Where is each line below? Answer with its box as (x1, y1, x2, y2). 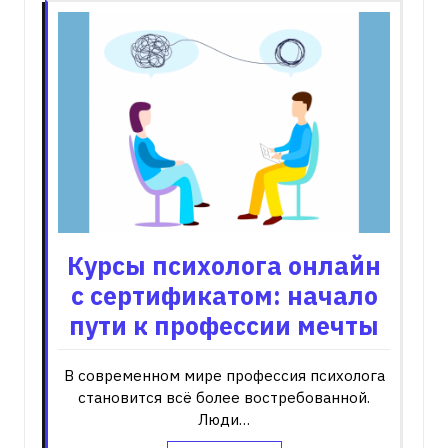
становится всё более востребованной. (78, 388, 370, 408)
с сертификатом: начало (70, 279, 378, 313)
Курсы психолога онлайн (67, 249, 381, 283)
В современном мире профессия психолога (63, 366, 385, 386)
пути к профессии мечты (69, 309, 379, 343)
